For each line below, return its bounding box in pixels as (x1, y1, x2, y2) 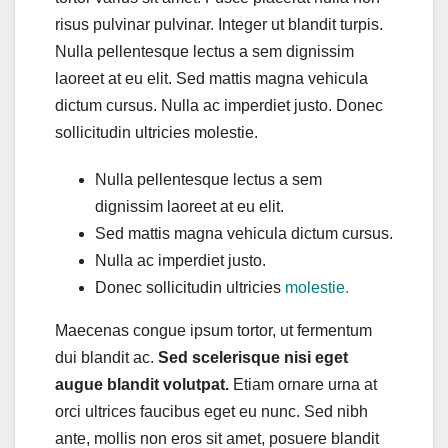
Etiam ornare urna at (229, 376, 377, 394)
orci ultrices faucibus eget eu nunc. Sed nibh (55, 403, 368, 421)
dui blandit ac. (55, 349, 158, 367)
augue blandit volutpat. (55, 376, 229, 394)
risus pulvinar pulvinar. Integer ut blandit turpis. (55, 16, 383, 34)
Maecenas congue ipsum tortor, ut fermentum (55, 322, 372, 340)
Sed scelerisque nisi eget (158, 349, 348, 367)
